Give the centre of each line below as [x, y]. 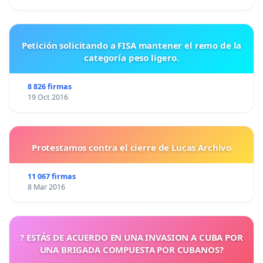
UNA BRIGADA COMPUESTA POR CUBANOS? [131, 249]
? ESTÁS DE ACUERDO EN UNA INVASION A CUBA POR [131, 237]
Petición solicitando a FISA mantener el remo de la [41, 45]
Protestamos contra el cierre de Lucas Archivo [131, 147]
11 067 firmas [51, 176]
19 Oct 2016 [48, 97]
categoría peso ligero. [131, 57]
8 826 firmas [49, 86]
